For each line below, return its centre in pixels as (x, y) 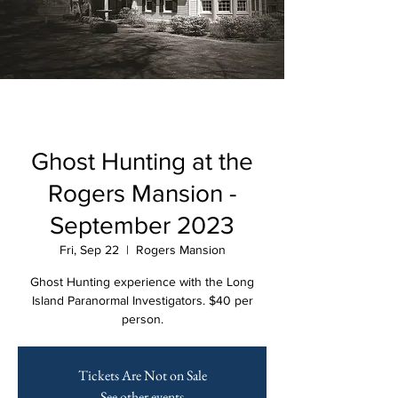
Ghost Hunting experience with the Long (142, 282)
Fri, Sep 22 (89, 250)
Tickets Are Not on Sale (142, 375)
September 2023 (142, 225)
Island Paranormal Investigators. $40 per (142, 300)
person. (142, 319)
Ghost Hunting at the (142, 161)
